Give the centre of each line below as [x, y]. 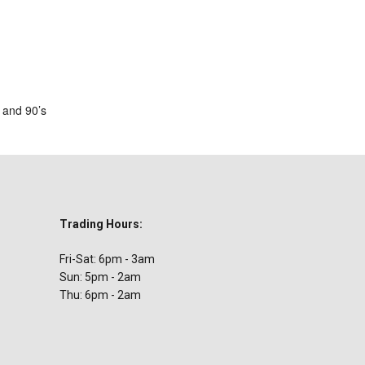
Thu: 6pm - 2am [101, 295]
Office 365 [257, 67]
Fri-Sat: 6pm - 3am [108, 259]
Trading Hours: [101, 224]
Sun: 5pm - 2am [101, 277]
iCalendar [98, 67]
